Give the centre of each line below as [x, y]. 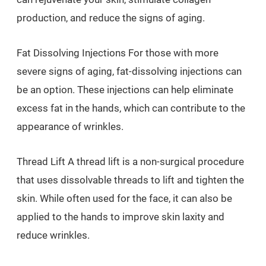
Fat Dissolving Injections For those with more [118, 53]
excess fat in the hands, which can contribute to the [131, 108]
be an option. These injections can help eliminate [125, 90]
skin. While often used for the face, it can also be [124, 198]
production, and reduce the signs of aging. [111, 18]
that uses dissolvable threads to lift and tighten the [130, 180]
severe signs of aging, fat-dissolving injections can [129, 71]
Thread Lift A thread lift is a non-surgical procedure [130, 161]
